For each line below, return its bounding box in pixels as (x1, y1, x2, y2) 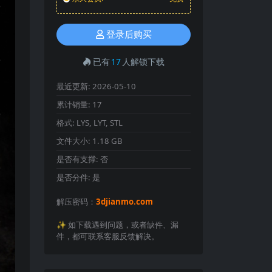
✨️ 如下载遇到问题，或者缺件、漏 (56, 219, 178, 230)
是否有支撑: (56, 154, 100, 165)
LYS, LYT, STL (76, 117, 123, 128)
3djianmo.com (96, 196, 153, 207)
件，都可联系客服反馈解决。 (56, 231, 159, 242)
